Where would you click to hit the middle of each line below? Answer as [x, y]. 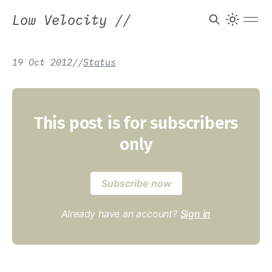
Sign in [195, 214]
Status [100, 62]
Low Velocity [63, 19]
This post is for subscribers [136, 123]
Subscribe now [136, 183]
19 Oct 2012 [42, 62]
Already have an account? [121, 214]
